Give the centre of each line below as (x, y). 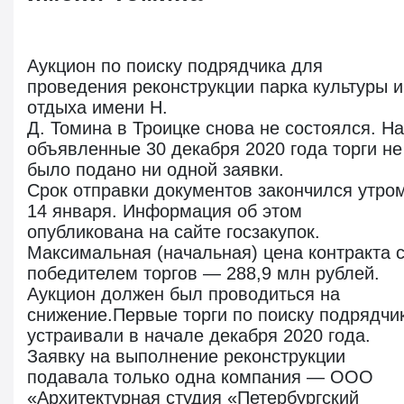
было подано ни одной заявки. (156, 169)
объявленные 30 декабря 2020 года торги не (215, 148)
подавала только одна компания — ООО (200, 376)
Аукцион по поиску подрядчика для (175, 65)
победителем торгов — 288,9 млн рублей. (203, 273)
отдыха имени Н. (97, 107)
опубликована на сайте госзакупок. (174, 231)
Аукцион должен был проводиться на (184, 294)
